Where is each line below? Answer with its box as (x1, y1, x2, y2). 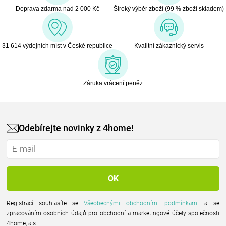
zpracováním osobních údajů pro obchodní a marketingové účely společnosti (7, 209, 219, 217)
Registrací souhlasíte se (7, 199, 84, 207)
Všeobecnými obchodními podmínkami (84, 199, 199, 207)
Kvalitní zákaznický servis (134, 42, 204, 49)
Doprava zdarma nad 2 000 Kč (15, 5, 99, 12)
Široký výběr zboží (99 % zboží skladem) (114, 5, 224, 12)
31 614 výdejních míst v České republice (2, 42, 112, 49)
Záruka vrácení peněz (83, 79, 143, 87)
